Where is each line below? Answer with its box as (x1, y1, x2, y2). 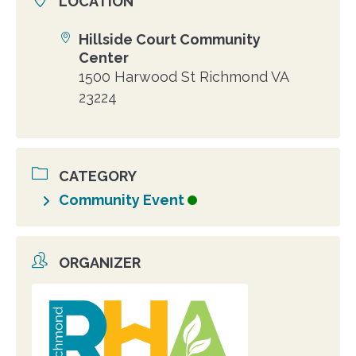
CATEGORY (59, 168, 137, 185)
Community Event (59, 192, 184, 209)
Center (79, 49, 129, 67)
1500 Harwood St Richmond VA (79, 68, 288, 86)
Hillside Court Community (79, 31, 261, 48)
